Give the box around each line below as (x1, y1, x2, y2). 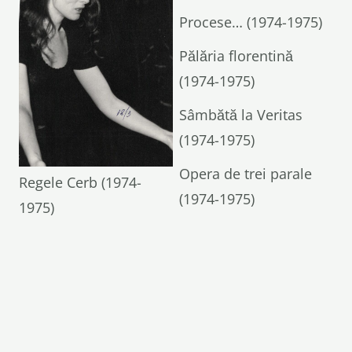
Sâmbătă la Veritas (178, 105, 302, 125)
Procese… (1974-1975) (178, 13, 322, 32)
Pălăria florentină (178, 46, 293, 66)
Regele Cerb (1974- (18, 172, 141, 192)
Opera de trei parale (178, 164, 312, 184)
